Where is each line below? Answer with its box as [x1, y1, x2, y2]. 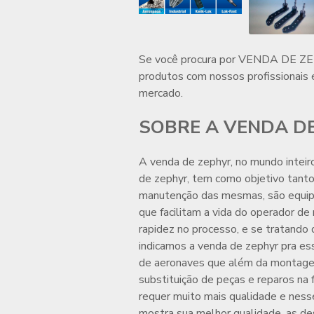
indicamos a [139, 238, 198, 254]
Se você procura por [139, 52, 238, 68]
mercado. [139, 86, 183, 102]
